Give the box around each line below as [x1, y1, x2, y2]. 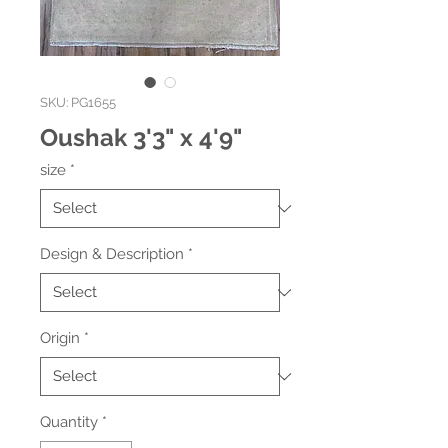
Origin [40, 329, 80, 347]
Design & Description [40, 245, 184, 263]
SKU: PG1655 [40, 95, 116, 110]
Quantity [40, 413, 98, 431]
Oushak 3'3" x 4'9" [40, 123, 242, 152]
